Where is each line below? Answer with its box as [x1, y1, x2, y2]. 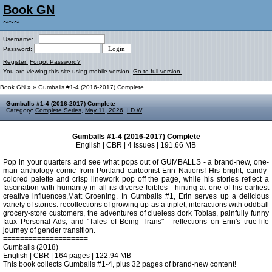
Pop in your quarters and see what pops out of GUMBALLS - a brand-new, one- [3, 158, 269, 166]
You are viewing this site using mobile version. [3, 68, 133, 75]
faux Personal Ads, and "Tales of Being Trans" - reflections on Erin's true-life [3, 217, 269, 226]
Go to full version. [133, 68, 182, 75]
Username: [3, 36, 39, 42]
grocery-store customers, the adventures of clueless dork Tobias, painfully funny [3, 209, 269, 217]
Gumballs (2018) [3, 243, 58, 251]
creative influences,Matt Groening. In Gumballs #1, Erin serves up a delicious [3, 192, 269, 200]
